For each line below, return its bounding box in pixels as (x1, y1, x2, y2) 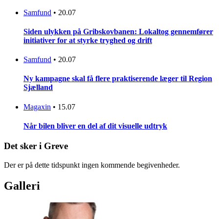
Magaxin (23, 102, 51, 111)
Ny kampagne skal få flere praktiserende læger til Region (23, 74, 212, 83)
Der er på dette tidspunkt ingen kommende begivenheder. (4, 160, 180, 169)
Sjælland (23, 83, 53, 92)
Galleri (4, 179, 40, 192)
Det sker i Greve (4, 141, 68, 152)
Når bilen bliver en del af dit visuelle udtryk (23, 121, 167, 130)
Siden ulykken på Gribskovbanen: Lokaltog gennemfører (23, 27, 213, 36)
